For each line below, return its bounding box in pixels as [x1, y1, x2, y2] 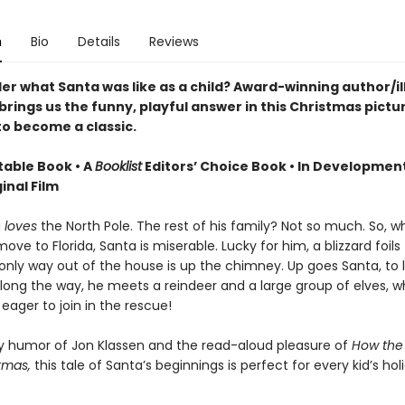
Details [77, 33, 120, 51]
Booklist [94, 157, 142, 175]
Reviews [148, 33, 199, 51]
